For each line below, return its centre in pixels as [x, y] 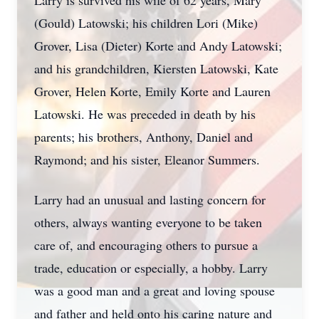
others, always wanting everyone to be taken [148, 222]
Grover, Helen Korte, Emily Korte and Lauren [152, 91]
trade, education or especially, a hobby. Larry [151, 268]
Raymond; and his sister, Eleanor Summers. [149, 159]
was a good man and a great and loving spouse [155, 291]
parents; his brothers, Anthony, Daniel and [143, 137]
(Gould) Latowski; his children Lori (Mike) [146, 23]
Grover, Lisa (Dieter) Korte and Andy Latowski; [158, 46]
